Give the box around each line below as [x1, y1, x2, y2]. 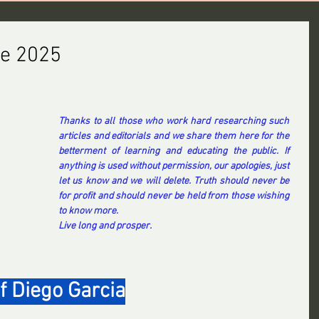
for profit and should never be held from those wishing [58, 190, 289, 202]
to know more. [58, 205, 118, 217]
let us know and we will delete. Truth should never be [58, 175, 289, 187]
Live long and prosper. [58, 220, 152, 232]
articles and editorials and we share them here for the [58, 130, 289, 142]
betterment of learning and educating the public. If [58, 145, 289, 157]
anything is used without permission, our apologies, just [58, 160, 289, 172]
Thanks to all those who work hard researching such [58, 115, 289, 127]
